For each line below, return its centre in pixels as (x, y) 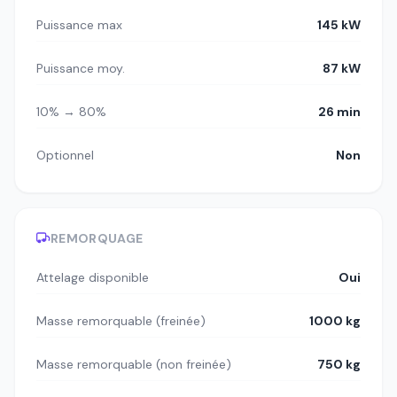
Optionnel (65, 156)
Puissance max (79, 25)
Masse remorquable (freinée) (121, 321)
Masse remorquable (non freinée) (134, 365)
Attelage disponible (93, 278)
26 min (339, 112)
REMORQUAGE (97, 239)
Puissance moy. (81, 69)
